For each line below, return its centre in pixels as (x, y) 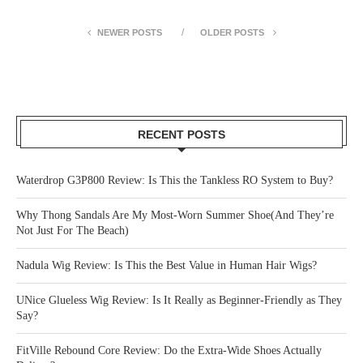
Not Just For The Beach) (73, 231)
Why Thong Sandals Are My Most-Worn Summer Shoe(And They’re (175, 216)
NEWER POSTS (129, 33)
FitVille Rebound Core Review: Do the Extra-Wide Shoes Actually (169, 351)
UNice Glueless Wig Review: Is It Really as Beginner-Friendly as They (179, 301)
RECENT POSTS (181, 135)
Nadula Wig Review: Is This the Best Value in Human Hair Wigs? (167, 266)
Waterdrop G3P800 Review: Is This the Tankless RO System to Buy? (175, 181)
